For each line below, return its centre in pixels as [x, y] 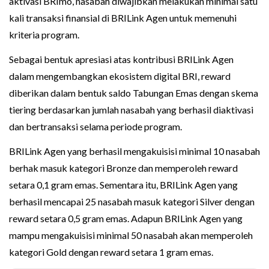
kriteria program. [44, 35]
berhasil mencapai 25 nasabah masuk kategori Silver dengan [132, 202]
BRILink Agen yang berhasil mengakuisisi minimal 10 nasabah [134, 151]
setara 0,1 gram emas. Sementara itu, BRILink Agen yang [123, 185]
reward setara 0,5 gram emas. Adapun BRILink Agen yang [126, 219]
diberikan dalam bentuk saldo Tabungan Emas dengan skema [134, 93]
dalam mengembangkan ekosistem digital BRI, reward [120, 76]
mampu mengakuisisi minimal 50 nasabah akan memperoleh [131, 235]
